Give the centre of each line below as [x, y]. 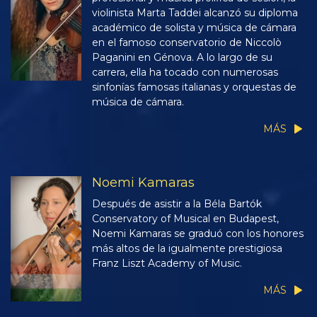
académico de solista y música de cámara [194, 27]
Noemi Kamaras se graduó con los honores [198, 233]
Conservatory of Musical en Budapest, [185, 218]
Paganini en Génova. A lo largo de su [182, 57]
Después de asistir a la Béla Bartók [177, 203]
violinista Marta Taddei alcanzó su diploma [195, 12]
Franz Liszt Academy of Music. [167, 263]
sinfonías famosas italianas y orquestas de [194, 87]
